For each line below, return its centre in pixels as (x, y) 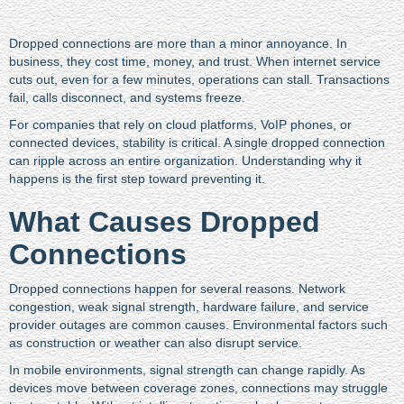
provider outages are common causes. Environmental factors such (198, 324)
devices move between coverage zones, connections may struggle (198, 387)
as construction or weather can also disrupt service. (156, 342)
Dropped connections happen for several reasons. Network (177, 288)
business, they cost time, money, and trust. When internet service (195, 61)
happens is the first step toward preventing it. (137, 178)
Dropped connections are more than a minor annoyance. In (178, 43)
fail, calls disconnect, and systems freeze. (127, 97)
